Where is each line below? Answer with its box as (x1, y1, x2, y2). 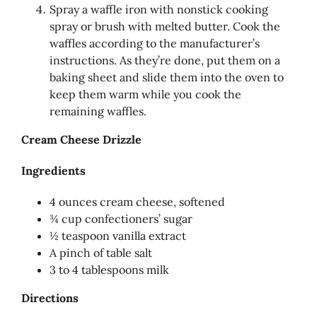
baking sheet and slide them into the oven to (50, 69, 284, 84)
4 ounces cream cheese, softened (50, 194, 225, 209)
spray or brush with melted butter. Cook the (50, 18, 280, 33)
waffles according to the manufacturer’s (50, 35, 260, 50)
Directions (21, 290, 79, 305)
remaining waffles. (50, 103, 146, 118)
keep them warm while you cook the (50, 86, 241, 101)
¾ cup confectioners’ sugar (50, 211, 192, 226)
